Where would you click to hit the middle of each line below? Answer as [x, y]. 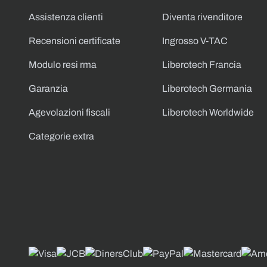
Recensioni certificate [74, 41]
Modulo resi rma [63, 64]
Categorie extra [61, 136]
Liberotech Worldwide [208, 112]
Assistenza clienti [66, 17]
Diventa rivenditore [202, 17]
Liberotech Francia [202, 64]
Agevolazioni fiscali [69, 112]
